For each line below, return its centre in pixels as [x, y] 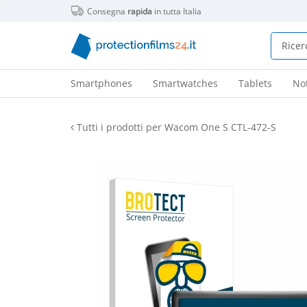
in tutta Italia [176, 11]
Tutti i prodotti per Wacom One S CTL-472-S [175, 127]
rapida [139, 11]
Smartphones [101, 83]
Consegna [107, 11]
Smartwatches [185, 83]
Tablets [255, 83]
